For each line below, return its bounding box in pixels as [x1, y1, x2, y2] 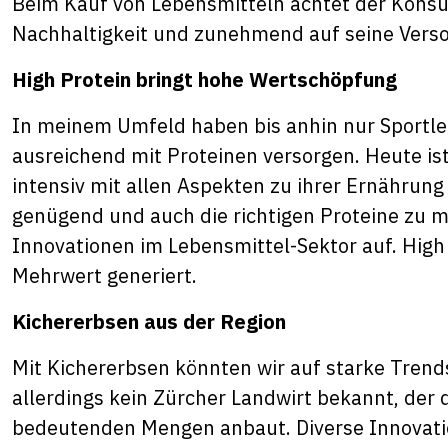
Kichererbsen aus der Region [12, 307, 286, 335]
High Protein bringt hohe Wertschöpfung [12, 65, 397, 93]
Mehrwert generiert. [12, 261, 197, 289]
